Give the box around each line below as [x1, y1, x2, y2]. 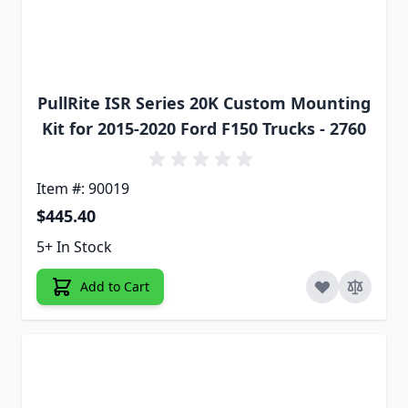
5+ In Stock [36, 236, 112, 257]
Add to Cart [80, 277, 149, 295]
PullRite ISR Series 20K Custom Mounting [37, 91, 371, 114]
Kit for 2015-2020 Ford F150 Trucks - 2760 [42, 117, 366, 139]
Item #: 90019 [36, 178, 129, 199]
